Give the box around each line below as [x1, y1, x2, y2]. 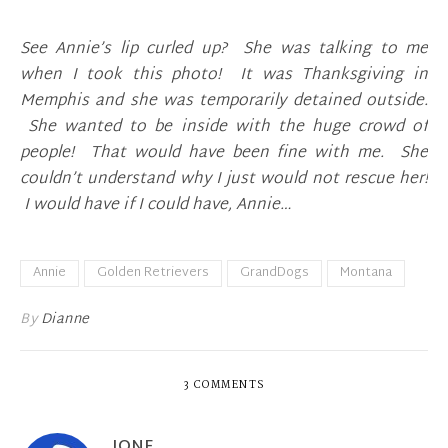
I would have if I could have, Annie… [20, 191, 292, 221]
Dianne [40, 307, 90, 333]
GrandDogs [240, 261, 309, 286]
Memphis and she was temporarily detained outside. [20, 87, 428, 117]
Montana [340, 261, 392, 286]
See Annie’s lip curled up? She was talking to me [20, 35, 428, 65]
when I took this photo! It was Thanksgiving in [20, 61, 428, 91]
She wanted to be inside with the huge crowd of [20, 113, 428, 143]
